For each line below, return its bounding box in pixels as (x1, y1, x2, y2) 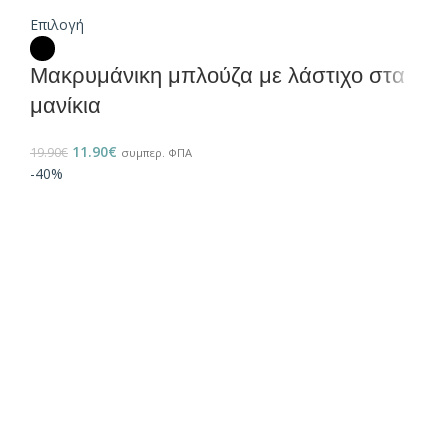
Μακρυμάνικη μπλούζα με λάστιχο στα (30, 60, 405, 92)
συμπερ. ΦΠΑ (121, 145, 192, 161)
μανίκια (30, 90, 101, 122)
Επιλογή (30, 15, 84, 35)
